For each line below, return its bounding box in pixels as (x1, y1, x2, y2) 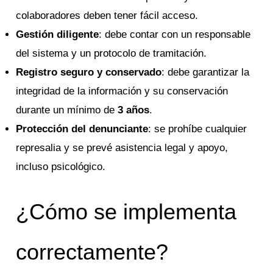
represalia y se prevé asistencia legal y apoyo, (16, 142, 229, 154)
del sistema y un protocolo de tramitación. (16, 48, 207, 60)
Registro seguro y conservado (16, 66, 162, 79)
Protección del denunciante (16, 123, 149, 135)
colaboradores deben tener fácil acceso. (16, 10, 199, 22)
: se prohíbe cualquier (148, 123, 247, 135)
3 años (118, 104, 150, 116)
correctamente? (16, 239, 169, 264)
